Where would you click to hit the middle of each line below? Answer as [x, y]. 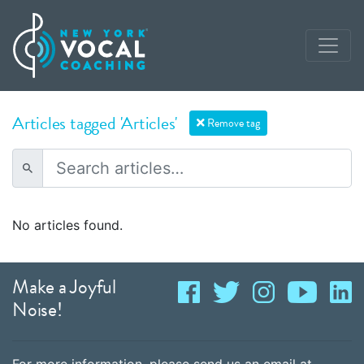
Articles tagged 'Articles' [95, 123]
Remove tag [233, 123]
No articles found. [67, 225]
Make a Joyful [64, 287]
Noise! [37, 310]
